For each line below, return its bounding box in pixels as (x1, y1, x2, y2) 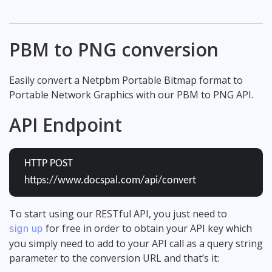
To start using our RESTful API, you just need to (9, 206, 227, 220)
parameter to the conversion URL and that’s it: (9, 251, 219, 265)
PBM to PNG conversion (9, 36, 219, 62)
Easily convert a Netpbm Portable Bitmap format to (9, 73, 243, 87)
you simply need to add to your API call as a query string (9, 236, 263, 250)
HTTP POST (24, 157, 73, 169)
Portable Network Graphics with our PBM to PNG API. (9, 87, 253, 101)
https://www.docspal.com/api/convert (24, 174, 196, 186)
